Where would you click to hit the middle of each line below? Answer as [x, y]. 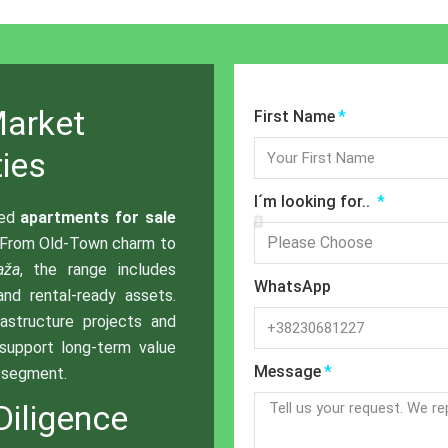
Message [287, 371]
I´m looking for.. [314, 201]
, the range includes [97, 270]
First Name [294, 116]
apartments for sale [98, 218]
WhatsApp [292, 286]
